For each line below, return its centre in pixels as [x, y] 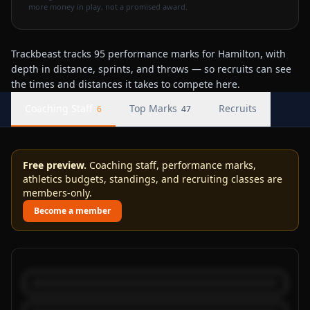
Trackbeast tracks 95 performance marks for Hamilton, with [148, 54]
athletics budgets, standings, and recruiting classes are [153, 179]
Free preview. [55, 165]
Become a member [72, 211]
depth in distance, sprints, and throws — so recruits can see [151, 69]
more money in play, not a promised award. [108, 7]
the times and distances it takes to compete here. [126, 84]
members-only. [57, 193]
